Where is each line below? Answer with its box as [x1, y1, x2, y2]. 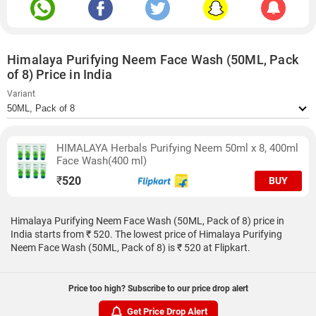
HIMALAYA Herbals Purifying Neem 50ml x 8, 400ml [56, 142, 298, 154]
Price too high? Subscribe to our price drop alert [68, 284, 248, 293]
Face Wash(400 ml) [56, 154, 147, 167]
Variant [7, 89, 35, 99]
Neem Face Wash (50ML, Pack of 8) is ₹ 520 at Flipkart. [11, 242, 250, 253]
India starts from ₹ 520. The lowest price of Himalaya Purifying [11, 229, 282, 240]
